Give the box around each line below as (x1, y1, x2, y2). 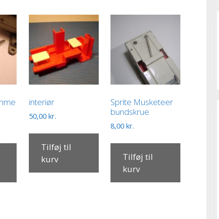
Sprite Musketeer (110, 96, 174, 108)
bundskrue (110, 106, 150, 117)
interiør (28, 96, 54, 108)
